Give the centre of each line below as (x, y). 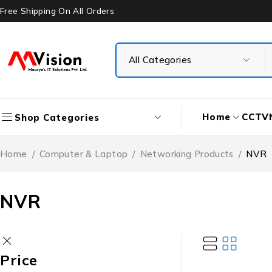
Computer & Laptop (83, 154)
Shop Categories (57, 117)
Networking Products (187, 154)
